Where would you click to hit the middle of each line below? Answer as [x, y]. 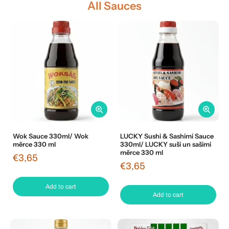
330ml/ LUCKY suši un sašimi [166, 144]
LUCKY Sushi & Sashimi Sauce [167, 136]
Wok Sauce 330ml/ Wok [51, 136]
